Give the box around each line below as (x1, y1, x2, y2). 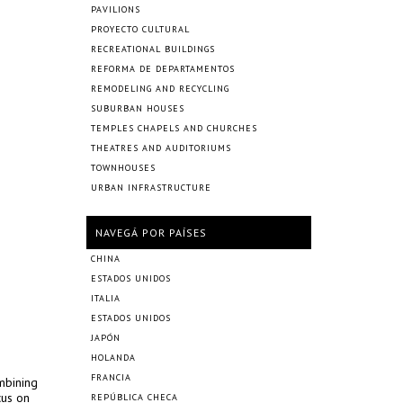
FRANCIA (91, 372, 131, 383)
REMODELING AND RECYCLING (91, 83, 229, 94)
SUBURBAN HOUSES (91, 103, 184, 114)
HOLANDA (91, 352, 136, 363)
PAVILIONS (91, 4, 140, 15)
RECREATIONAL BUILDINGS (91, 43, 215, 55)
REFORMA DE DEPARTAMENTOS (91, 63, 235, 75)
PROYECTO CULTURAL (91, 23, 190, 35)
